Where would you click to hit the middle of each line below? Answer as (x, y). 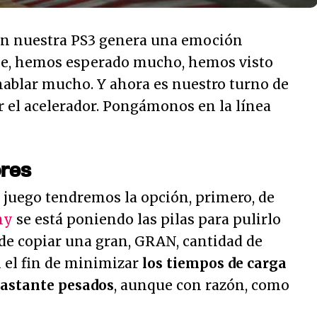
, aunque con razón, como (202, 285)
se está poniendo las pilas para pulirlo (147, 219)
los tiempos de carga (214, 263)
